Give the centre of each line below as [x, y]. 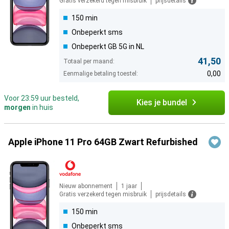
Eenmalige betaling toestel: [101, 74]
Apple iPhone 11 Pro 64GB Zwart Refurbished [103, 142]
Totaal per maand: [89, 62]
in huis [42, 108]
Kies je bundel [162, 103]
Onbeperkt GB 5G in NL [108, 47]
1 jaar [129, 186]
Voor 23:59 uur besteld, [42, 98]
